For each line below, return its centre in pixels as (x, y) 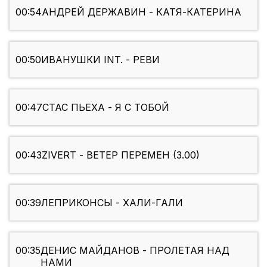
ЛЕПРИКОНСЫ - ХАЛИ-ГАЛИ (112, 203)
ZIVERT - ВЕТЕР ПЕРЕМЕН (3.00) (121, 155)
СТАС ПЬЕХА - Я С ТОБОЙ (106, 108)
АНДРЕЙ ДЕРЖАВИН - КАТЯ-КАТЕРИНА (142, 12)
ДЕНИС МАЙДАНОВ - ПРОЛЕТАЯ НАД (135, 251)
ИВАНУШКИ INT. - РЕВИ (100, 60)
